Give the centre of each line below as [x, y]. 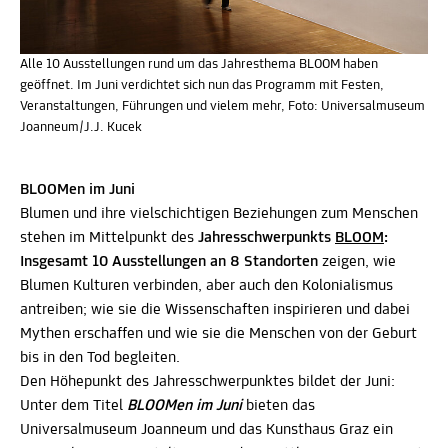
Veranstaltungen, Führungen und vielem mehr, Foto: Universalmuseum [222, 106]
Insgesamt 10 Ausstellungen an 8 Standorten [169, 262]
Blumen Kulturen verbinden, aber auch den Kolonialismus [206, 286]
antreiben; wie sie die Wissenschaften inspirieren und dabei [215, 310]
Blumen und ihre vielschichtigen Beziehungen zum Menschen [219, 214]
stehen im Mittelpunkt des [109, 238]
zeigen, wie [357, 262]
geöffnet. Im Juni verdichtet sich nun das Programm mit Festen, [202, 85]
